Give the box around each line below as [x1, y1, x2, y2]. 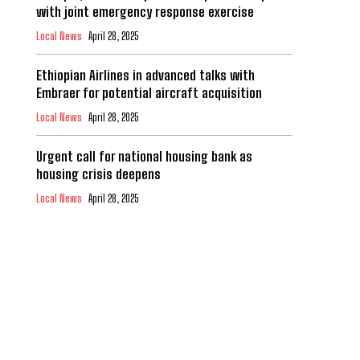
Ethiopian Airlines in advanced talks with [35, 67, 255, 84]
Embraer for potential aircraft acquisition [35, 84, 262, 102]
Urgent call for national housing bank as [35, 148, 252, 166]
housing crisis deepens [35, 166, 161, 183]
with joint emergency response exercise [35, 3, 254, 21]
